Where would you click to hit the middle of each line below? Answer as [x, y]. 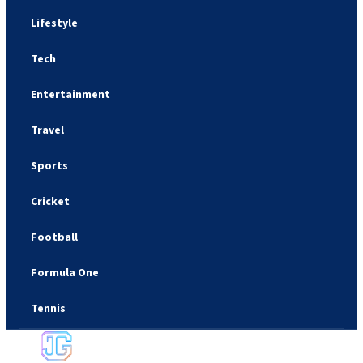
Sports [49, 166]
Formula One [65, 273]
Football [54, 237]
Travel [47, 130]
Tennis [48, 308]
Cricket [50, 201]
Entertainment [70, 94]
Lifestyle [54, 23]
